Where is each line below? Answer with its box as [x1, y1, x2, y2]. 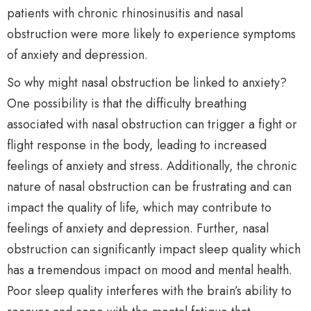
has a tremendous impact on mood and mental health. [7, 261, 292, 279]
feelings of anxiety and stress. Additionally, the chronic [7, 157, 297, 175]
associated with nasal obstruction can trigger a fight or [7, 115, 297, 133]
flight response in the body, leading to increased [7, 136, 267, 154]
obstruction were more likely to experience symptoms [7, 25, 296, 43]
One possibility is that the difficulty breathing [7, 94, 246, 112]
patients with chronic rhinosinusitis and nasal [7, 4, 243, 22]
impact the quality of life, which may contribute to [7, 199, 271, 217]
